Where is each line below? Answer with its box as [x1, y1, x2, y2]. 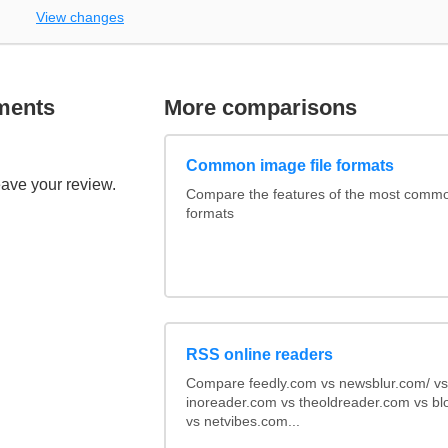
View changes [36, 8, 124, 25]
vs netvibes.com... [185, 413, 300, 429]
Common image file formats [185, 157, 394, 175]
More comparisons [164, 94, 358, 120]
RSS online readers [185, 345, 333, 363]
